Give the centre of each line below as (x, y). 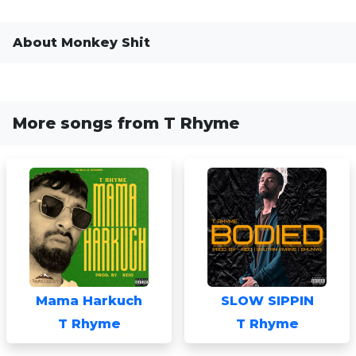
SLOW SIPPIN (267, 301)
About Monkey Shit (81, 43)
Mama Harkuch (89, 301)
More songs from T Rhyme (126, 123)
